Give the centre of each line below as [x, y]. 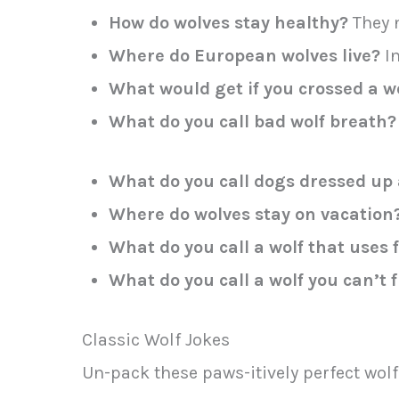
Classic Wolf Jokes [156, 340]
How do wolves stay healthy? [228, 23]
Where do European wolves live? [244, 56]
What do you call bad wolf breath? [252, 122]
